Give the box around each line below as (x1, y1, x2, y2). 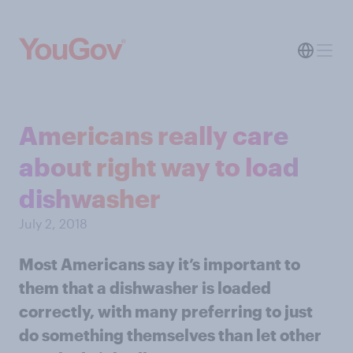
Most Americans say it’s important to (19, 255, 300, 273)
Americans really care (19, 121, 288, 150)
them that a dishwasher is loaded (19, 278, 271, 297)
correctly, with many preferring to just (19, 302, 313, 321)
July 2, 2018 (19, 216, 87, 231)
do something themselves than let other (19, 325, 321, 344)
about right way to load (19, 152, 299, 181)
